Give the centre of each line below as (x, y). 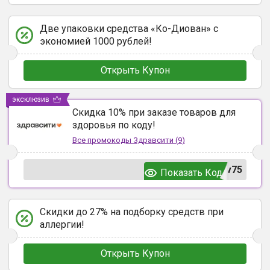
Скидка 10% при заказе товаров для (154, 112)
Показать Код (191, 173)
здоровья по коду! (114, 125)
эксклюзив (31, 99)
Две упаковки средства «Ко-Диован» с (129, 29)
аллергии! (62, 224)
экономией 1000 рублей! (96, 41)
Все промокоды (103, 140)
